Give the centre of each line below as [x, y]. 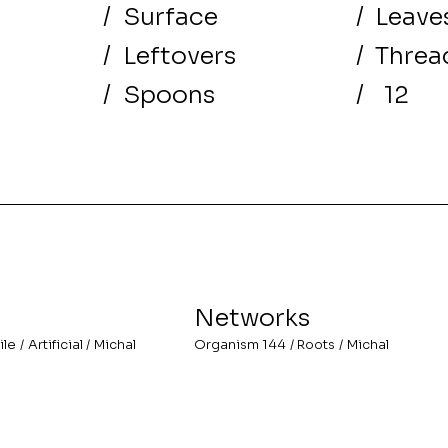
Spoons [168, 95]
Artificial [55, 344]
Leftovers [179, 55]
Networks [252, 318]
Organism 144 [240, 344]
